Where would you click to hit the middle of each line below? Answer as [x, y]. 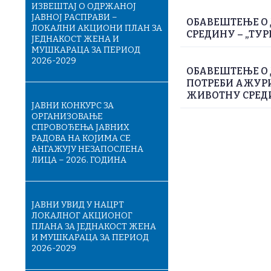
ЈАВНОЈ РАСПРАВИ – [74, 17]
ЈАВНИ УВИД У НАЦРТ [78, 205]
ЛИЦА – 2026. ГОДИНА [79, 160]
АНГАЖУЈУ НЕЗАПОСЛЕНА [87, 149]
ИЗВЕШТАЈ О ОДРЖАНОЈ [84, 6]
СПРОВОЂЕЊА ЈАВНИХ [80, 127]
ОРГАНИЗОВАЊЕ [67, 116]
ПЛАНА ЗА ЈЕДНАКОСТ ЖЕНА [94, 227]
